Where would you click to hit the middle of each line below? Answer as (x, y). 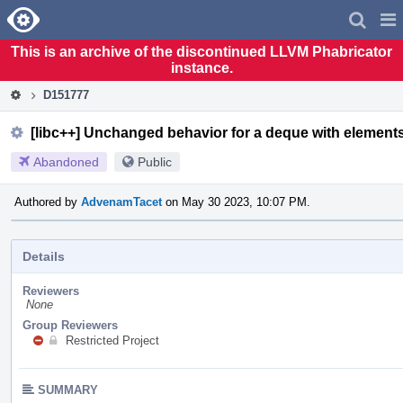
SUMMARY (68, 390)
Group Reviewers (70, 325)
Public (155, 161)
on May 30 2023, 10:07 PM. (236, 201)
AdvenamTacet (121, 201)
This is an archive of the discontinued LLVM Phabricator (201, 51)
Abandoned (66, 161)
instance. (201, 67)
